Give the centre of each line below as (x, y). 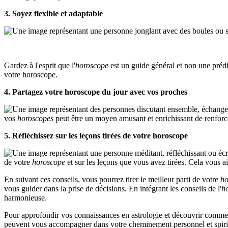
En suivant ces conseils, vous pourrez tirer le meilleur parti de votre (112, 180)
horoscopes (35, 119)
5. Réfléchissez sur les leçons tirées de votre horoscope (96, 136)
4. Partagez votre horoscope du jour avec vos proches (96, 92)
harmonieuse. (25, 198)
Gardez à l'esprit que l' (40, 66)
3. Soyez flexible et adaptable (53, 14)
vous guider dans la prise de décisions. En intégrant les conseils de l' (113, 189)
